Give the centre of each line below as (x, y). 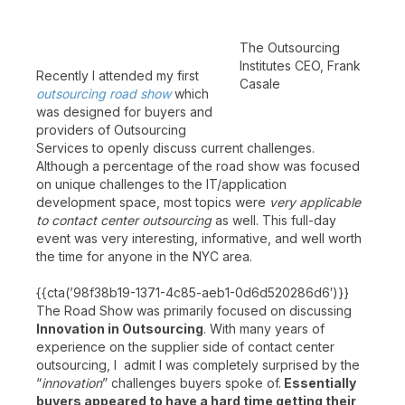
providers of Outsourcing (111, 130)
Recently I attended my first (118, 75)
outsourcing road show (104, 94)
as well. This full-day (274, 220)
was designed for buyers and (124, 112)
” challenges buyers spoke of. (192, 383)
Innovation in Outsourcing (120, 329)
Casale (260, 84)
